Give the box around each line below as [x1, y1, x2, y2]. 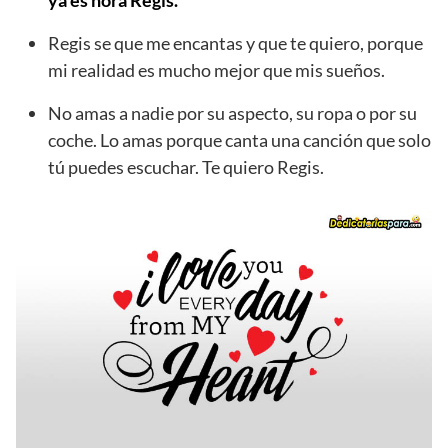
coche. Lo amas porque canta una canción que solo [48, 128, 431, 151]
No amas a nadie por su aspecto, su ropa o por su [48, 101, 417, 124]
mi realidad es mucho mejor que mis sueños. [48, 58, 385, 81]
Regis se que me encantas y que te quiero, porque [48, 31, 423, 54]
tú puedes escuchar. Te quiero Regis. [48, 155, 324, 178]
